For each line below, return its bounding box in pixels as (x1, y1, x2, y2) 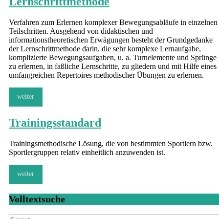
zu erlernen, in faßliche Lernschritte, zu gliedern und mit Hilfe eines (9, 62, 217, 70)
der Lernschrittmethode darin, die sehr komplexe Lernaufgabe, (9, 44, 201, 53)
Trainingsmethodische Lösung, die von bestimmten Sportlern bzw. (9, 139, 213, 148)
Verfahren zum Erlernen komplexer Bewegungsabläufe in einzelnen (9, 18, 218, 26)
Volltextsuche (9, 193, 65, 204)
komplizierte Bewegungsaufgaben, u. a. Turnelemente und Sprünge (9, 53, 217, 62)
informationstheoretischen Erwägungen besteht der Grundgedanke (9, 35, 213, 44)
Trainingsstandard (9, 116, 101, 129)
